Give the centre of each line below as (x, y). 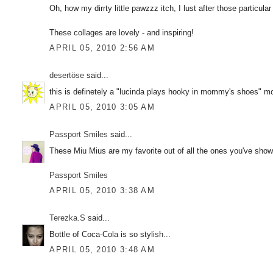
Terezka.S (68, 218)
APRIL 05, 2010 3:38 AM (102, 191)
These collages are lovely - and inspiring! (122, 32)
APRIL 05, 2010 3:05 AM (102, 107)
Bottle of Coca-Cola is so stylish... (110, 234)
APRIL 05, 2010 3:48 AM (102, 250)
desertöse (67, 76)
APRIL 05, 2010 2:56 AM (102, 48)
